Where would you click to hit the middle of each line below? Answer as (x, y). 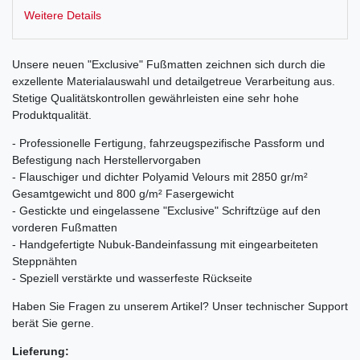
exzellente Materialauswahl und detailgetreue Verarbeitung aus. (174, 81)
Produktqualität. (52, 115)
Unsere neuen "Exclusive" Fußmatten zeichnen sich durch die (169, 64)
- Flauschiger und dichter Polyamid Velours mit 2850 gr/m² (160, 177)
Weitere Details (63, 15)
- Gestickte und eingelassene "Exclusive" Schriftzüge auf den (166, 211)
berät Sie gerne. (53, 323)
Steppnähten (45, 261)
